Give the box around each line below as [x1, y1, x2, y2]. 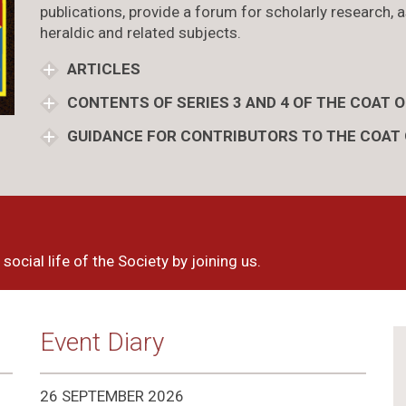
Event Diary [39, 326, 164, 357]
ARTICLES [63, 59, 140, 78]
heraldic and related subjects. [39, 23, 241, 42]
